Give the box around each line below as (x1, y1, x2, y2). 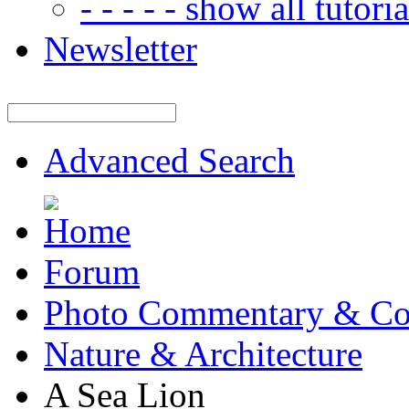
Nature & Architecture (44, 334, 362, 373)
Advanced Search (44, 141, 295, 180)
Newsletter (44, 29, 197, 68)
